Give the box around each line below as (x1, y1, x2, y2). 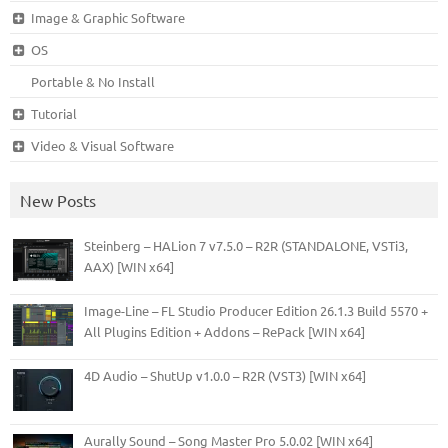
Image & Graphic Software (30, 8, 185, 26)
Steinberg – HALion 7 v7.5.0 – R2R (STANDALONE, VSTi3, (84, 236, 408, 254)
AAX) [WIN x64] (84, 257, 174, 275)
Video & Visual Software (30, 136, 174, 154)
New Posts (20, 189, 96, 210)
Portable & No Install (31, 72, 156, 90)
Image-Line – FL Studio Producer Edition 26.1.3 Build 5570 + (84, 301, 428, 319)
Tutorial (30, 104, 77, 122)
